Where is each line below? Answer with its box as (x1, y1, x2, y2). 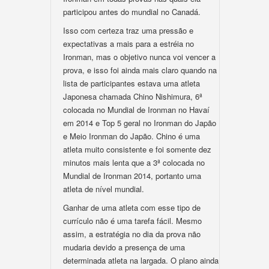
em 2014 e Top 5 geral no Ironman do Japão (63, 117, 216, 128)
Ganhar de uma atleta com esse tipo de (63, 202, 201, 213)
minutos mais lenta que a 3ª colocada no (63, 157, 205, 168)
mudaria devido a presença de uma (63, 241, 185, 253)
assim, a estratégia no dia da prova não (63, 228, 201, 240)
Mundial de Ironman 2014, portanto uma (63, 170, 201, 181)
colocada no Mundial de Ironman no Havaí (63, 104, 210, 115)
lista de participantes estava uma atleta (63, 77, 200, 89)
